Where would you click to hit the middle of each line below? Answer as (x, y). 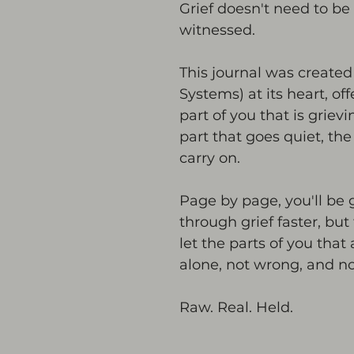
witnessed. (217, 30)
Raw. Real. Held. (236, 307)
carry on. (210, 158)
